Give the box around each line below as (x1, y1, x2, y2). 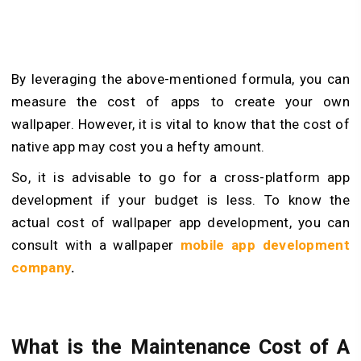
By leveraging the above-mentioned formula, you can (11, 70, 350, 87)
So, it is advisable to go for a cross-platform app (11, 168, 350, 185)
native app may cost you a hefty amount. (11, 138, 265, 155)
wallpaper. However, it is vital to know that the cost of (11, 115, 350, 132)
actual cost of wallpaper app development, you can (11, 214, 350, 230)
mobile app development (180, 236, 350, 253)
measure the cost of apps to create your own (11, 93, 350, 110)
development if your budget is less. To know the (11, 191, 350, 208)
